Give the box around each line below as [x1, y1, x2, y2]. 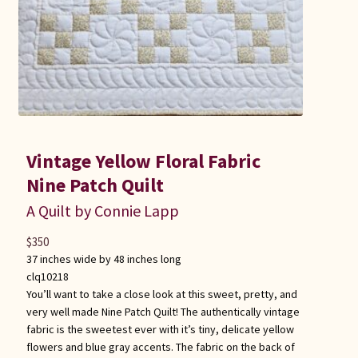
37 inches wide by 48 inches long [26, 252, 181, 267]
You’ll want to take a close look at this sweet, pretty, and [26, 287, 297, 302]
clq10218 [26, 269, 69, 284]
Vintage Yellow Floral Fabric [26, 149, 261, 174]
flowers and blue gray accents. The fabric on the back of [26, 340, 295, 355]
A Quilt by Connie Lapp [26, 201, 179, 221]
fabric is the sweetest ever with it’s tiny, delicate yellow [26, 322, 294, 337]
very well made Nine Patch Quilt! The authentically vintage [26, 304, 300, 320]
